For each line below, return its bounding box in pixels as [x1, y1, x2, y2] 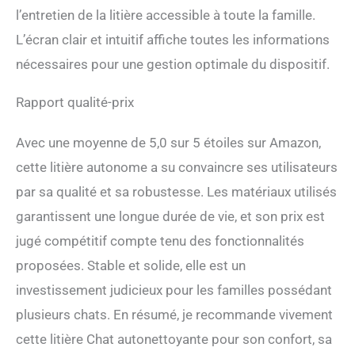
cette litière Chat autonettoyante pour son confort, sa [16, 330, 332, 347]
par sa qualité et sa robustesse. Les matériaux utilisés [16, 183, 337, 200]
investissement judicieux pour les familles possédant [16, 281, 332, 298]
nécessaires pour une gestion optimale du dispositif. [16, 55, 330, 72]
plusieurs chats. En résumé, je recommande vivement [16, 306, 333, 323]
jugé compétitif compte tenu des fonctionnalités [16, 232, 304, 249]
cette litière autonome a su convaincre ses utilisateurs [16, 158, 338, 175]
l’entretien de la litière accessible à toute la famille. [16, 6, 315, 23]
